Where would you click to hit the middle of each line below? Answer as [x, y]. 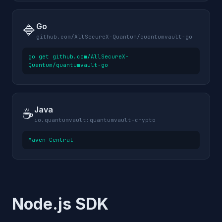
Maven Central [51, 140]
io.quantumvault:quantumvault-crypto [95, 120]
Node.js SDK [60, 204]
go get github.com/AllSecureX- [79, 56]
